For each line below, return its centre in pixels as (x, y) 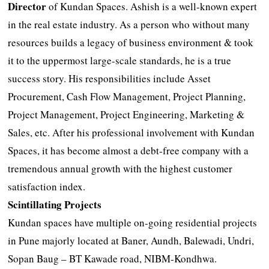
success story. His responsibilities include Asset (110, 78)
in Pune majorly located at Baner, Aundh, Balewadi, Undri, (131, 240)
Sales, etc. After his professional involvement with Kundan (131, 132)
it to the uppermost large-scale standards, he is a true (120, 60)
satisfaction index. (47, 186)
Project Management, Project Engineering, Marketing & (126, 114)
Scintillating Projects (55, 204)
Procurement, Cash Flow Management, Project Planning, (127, 96)
